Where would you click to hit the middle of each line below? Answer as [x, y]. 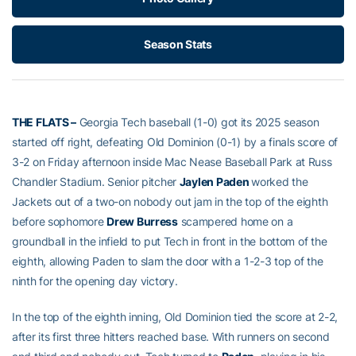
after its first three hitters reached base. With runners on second [171, 337]
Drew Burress [142, 222]
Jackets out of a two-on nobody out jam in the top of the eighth [170, 202]
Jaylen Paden [215, 182]
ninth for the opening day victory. [95, 281]
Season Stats [178, 44]
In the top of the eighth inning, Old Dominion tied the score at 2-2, [175, 317]
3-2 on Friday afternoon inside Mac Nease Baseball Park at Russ [172, 162]
